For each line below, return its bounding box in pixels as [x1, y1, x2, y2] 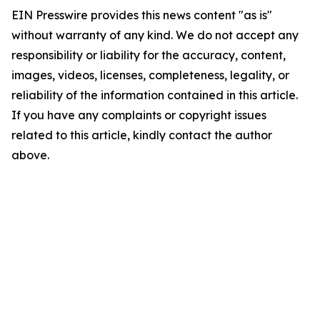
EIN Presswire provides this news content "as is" [11, 8, 272, 22]
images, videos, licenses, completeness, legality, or [11, 68, 289, 82]
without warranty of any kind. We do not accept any [11, 28, 299, 42]
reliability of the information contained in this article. [11, 88, 298, 102]
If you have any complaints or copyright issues [11, 108, 266, 122]
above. [11, 148, 49, 162]
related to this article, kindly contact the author [11, 128, 272, 142]
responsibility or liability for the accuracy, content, [11, 48, 286, 62]
